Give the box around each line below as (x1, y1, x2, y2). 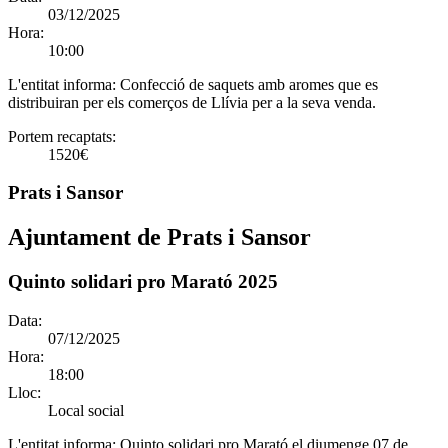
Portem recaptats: (8, 127, 116, 145)
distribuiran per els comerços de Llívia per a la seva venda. (8, 93, 376, 111)
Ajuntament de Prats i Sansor (8, 224, 311, 251)
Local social (48, 402, 124, 419)
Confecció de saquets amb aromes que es (120, 75, 378, 93)
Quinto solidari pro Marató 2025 (8, 271, 278, 293)
